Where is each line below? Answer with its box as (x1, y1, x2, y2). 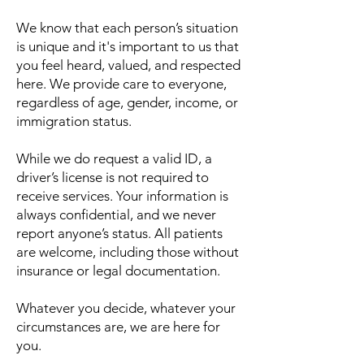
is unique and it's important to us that (16, 38, 239, 54)
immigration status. (16, 113, 132, 129)
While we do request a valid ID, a (16, 150, 212, 167)
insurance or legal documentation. (16, 262, 220, 279)
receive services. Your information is (16, 188, 228, 204)
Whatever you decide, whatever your (16, 300, 236, 316)
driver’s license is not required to (16, 169, 209, 185)
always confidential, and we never (16, 206, 216, 223)
